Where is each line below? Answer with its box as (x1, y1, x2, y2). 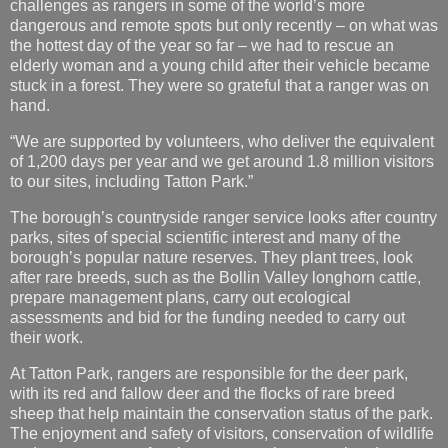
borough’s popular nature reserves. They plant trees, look (10, 163, 413, 181)
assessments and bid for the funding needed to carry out (10, 223, 405, 241)
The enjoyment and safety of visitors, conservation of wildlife (10, 339, 434, 357)
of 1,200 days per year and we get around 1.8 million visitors (10, 67, 434, 85)
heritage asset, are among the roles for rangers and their (10, 379, 405, 397)
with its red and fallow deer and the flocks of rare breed (10, 299, 395, 317)
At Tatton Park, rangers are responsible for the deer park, (10, 279, 408, 297)
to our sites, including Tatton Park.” (10, 87, 257, 105)
